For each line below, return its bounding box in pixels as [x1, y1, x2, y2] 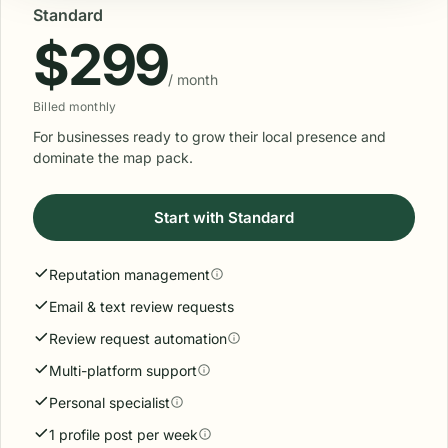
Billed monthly [33, 99, 117, 114]
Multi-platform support [49, 362, 197, 379]
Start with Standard [154, 208, 294, 227]
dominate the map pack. [33, 149, 193, 166]
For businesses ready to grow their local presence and [33, 128, 386, 145]
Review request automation [49, 330, 227, 347]
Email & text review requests [49, 298, 234, 315]
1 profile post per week [49, 426, 198, 443]
